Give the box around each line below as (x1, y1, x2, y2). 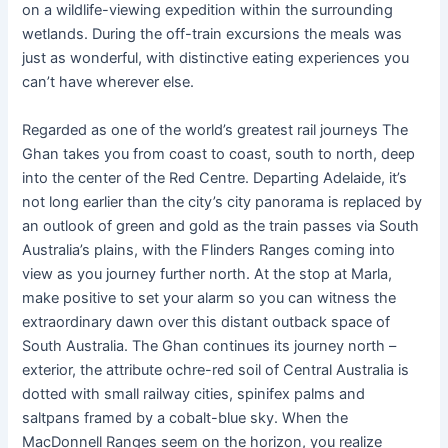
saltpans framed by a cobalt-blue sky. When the (22, 408, 349, 427)
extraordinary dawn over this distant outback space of (22, 312, 391, 331)
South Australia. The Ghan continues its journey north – (22, 336, 397, 355)
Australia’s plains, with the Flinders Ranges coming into (22, 240, 396, 259)
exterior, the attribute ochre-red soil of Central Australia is (22, 360, 410, 379)
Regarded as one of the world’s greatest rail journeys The (22, 120, 409, 139)
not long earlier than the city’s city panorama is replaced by (22, 192, 423, 211)
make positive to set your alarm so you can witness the (22, 288, 397, 307)
